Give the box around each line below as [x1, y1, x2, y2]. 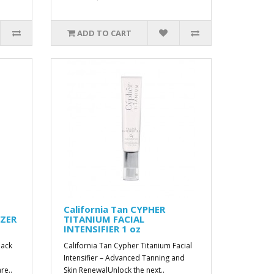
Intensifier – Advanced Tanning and [64, 253, 185, 263]
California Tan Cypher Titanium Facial [64, 240, 193, 251]
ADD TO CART [77, 28, 132, 39]
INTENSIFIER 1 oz [64, 223, 141, 235]
